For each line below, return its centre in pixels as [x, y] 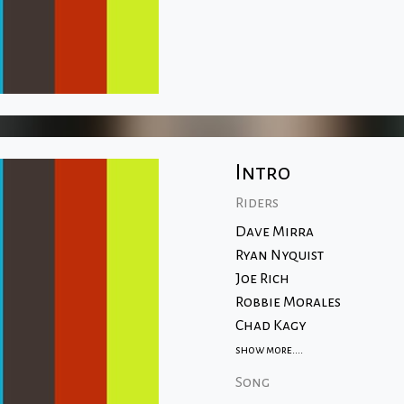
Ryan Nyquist [279, 255]
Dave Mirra [274, 232]
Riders [257, 203]
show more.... [269, 350]
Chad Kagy [271, 326]
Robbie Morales [288, 302]
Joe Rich [262, 279]
